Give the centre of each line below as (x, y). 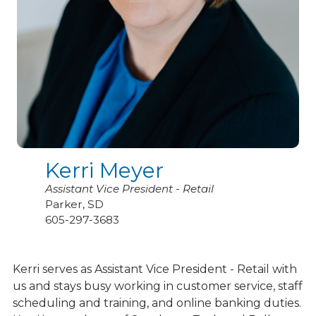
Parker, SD (74, 205)
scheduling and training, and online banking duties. (157, 303)
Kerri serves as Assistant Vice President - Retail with (154, 269)
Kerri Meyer (104, 170)
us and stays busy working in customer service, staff (157, 286)
